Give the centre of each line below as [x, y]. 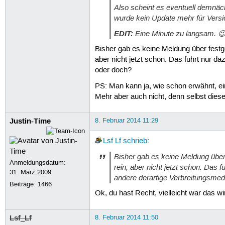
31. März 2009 [31, 172]
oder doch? [113, 71]
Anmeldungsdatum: [38, 162]
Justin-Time [30, 121]
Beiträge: [24, 184]
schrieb [135, 141]
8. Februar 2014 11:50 [126, 217]
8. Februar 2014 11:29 [126, 120]
